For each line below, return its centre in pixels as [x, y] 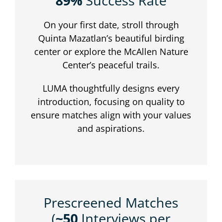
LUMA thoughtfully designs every [111, 88]
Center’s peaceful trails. [111, 65]
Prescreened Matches [111, 203]
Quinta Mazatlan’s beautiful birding [111, 38]
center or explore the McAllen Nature [111, 52]
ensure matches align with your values [111, 115]
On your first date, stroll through [111, 25]
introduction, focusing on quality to [111, 102]
